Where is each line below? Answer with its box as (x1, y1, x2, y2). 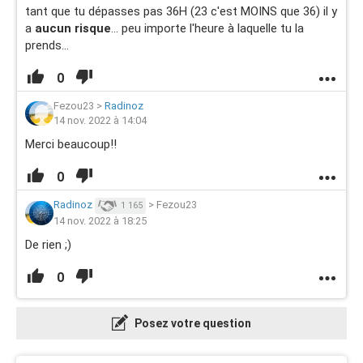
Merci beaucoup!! (25, 137, 117, 152)
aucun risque (35, 21, 111, 36)
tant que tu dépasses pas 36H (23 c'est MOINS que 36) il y (25, 4, 337, 19)
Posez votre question (132, 317, 251, 330)
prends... (25, 38, 72, 53)
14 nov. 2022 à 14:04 (53, 114, 147, 126)
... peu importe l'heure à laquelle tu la (111, 21, 304, 36)
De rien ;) (25, 237, 71, 252)
